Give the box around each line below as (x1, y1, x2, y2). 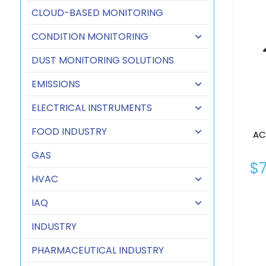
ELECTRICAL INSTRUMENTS (31, 101, 152, 115)
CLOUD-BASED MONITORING (31, 6, 163, 20)
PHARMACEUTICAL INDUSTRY (31, 243, 164, 257)
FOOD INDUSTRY (31, 125, 107, 138)
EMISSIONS (31, 77, 80, 91)
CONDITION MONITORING (31, 30, 148, 43)
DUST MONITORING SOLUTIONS (31, 53, 174, 67)
